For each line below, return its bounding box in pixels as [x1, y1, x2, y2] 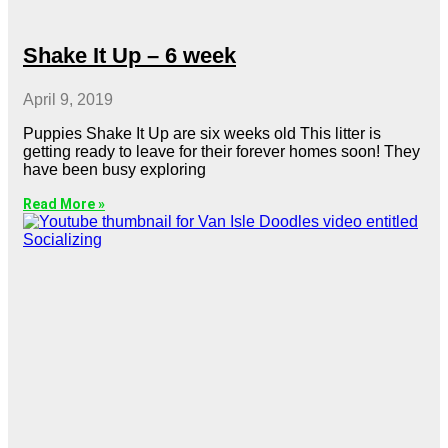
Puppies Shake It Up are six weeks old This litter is [23, 124, 381, 142]
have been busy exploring [23, 160, 206, 178]
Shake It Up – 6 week [23, 42, 236, 68]
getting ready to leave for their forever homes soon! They [23, 142, 420, 160]
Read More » [23, 195, 105, 212]
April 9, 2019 [23, 90, 113, 108]
